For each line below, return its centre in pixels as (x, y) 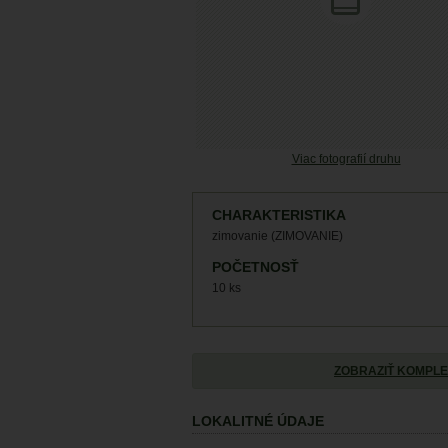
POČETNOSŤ (255, 267)
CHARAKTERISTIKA (279, 215)
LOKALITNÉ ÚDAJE (258, 421)
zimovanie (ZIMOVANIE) (277, 236)
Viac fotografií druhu (346, 159)
